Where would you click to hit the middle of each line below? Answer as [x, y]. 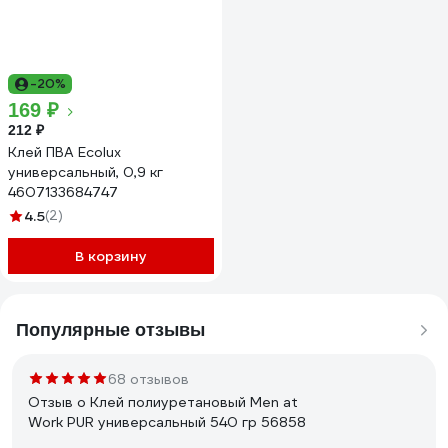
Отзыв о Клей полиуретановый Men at [163, 402]
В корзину [111, 256]
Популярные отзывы [110, 330]
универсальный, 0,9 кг [85, 172]
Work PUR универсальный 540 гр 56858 [167, 422]
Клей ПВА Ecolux [64, 152]
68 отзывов [148, 379]
